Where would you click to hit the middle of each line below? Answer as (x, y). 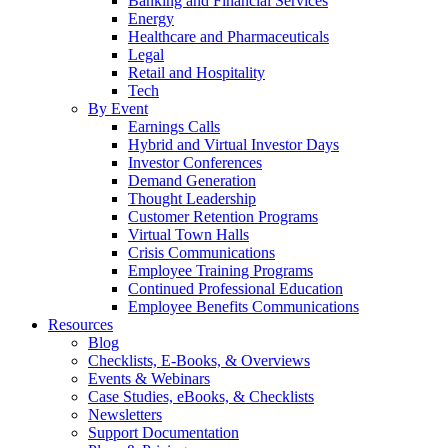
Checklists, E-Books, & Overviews (199, 360)
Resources (80, 324)
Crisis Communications (201, 252)
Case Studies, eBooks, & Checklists (201, 396)
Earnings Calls (174, 126)
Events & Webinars (149, 378)
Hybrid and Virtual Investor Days (233, 144)
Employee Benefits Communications (243, 306)
